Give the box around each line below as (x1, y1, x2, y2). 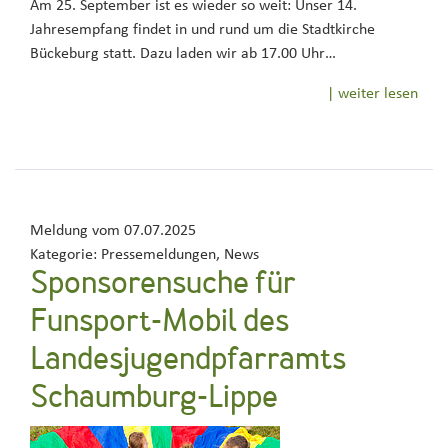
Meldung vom (30, 222, 124, 238)
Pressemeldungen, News (97, 246, 259, 262)
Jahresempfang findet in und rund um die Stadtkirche (30, 21, 375, 37)
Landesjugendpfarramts (30, 345, 346, 377)
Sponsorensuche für (30, 269, 296, 301)
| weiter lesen (327, 85, 418, 101)
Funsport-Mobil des (30, 307, 289, 339)
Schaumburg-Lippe (30, 383, 278, 415)
